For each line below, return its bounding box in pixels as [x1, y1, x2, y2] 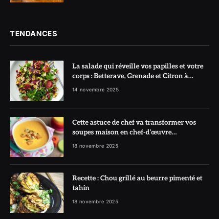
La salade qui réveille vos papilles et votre [72, 62, 203, 71]
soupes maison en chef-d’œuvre [72, 128, 172, 136]
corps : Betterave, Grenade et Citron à [72, 72, 188, 81]
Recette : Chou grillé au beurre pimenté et [72, 174, 202, 183]
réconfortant [72, 137, 113, 146]
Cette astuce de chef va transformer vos [72, 118, 196, 127]
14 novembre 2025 [72, 87, 119, 93]
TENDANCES [10, 29, 58, 39]
